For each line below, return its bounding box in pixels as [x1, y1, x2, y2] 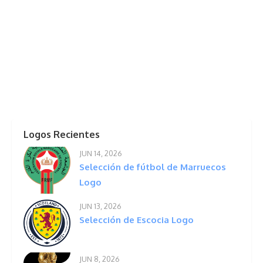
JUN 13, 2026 [79, 201, 122, 211]
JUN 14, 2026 [79, 149, 122, 159]
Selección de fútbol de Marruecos [79, 161, 226, 173]
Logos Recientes [23, 128, 100, 141]
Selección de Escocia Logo [79, 214, 194, 226]
